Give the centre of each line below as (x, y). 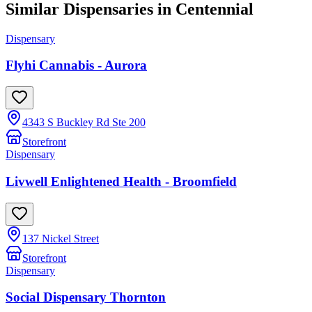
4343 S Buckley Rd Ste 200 (84, 123)
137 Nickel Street (61, 238)
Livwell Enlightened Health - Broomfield (121, 181)
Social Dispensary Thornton (86, 297)
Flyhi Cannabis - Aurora (76, 65)
